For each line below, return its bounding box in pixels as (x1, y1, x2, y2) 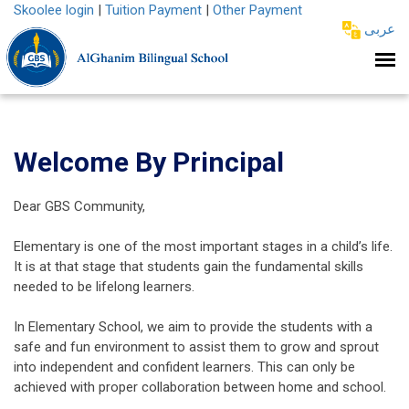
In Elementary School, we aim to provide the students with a (14, 319, 372, 335)
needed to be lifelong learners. (14, 278, 194, 295)
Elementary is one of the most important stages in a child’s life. (14, 238, 393, 255)
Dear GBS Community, (14, 198, 145, 215)
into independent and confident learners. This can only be (14, 359, 355, 375)
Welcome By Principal (14, 146, 284, 178)
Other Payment (213, 2, 302, 18)
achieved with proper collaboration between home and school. (14, 379, 386, 395)
